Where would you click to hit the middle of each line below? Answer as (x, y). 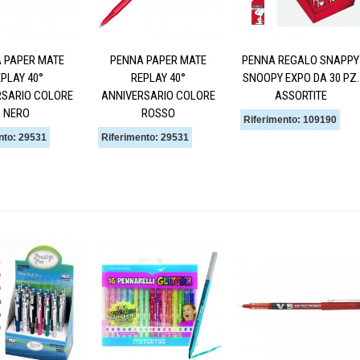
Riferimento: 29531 (145, 137)
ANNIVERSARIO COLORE (158, 95)
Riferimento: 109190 (290, 119)
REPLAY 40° (158, 78)
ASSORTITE (301, 95)
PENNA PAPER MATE (158, 60)
